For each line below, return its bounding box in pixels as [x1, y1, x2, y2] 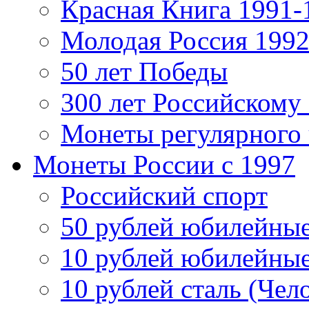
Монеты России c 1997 [33, 150, 295, 179]
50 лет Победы [61, 57, 228, 86]
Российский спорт [61, 181, 268, 210]
